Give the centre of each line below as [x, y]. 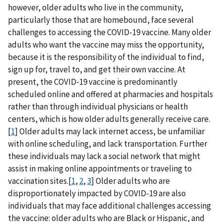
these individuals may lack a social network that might [104, 156]
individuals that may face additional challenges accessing [110, 205]
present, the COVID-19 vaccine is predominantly [93, 82]
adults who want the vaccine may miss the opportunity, [106, 44]
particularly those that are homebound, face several [101, 20]
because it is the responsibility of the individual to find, [106, 57]
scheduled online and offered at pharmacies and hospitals [111, 94]
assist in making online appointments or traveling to [100, 168]
